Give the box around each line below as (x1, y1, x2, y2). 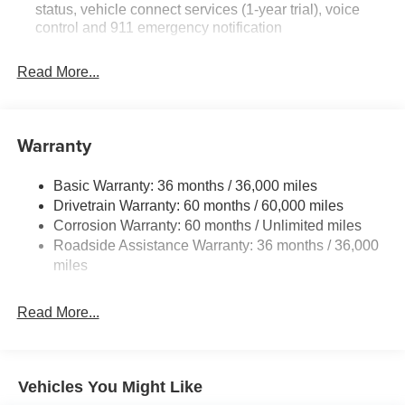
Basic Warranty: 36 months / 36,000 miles (52, 178, 317, 194)
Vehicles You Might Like (18, 377, 202, 396)
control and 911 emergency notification (34, 19, 282, 35)
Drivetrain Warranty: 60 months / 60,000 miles (52, 198, 344, 214)
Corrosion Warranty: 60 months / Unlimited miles (52, 218, 362, 234)
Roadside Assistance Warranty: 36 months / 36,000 (52, 238, 379, 254)
